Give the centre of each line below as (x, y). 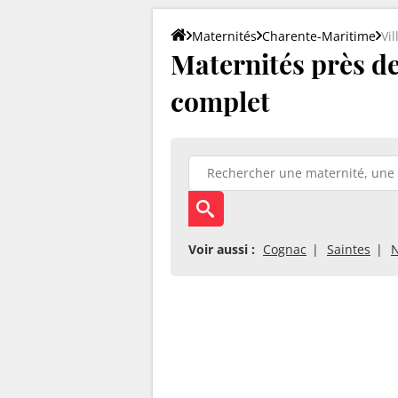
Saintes (349, 249)
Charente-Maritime (319, 36)
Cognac (285, 249)
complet (220, 101)
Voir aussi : (222, 249)
